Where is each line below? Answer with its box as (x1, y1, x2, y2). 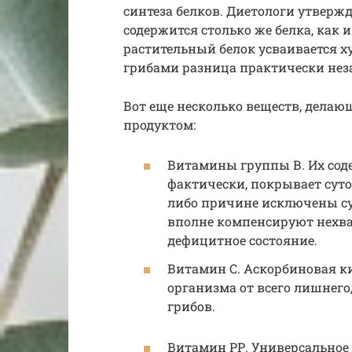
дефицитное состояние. (167, 232, 317, 249)
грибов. (167, 297, 215, 314)
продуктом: (123, 116, 196, 134)
